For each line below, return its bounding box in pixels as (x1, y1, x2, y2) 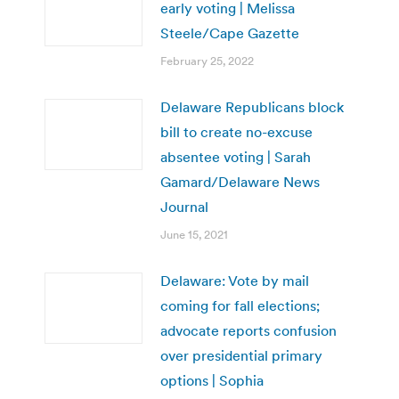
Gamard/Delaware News (160, 172, 320, 191)
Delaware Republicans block (160, 97, 344, 116)
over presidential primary (160, 346, 322, 364)
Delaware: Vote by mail (160, 271, 309, 289)
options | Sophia (160, 370, 264, 389)
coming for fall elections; (160, 296, 320, 314)
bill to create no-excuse (160, 122, 313, 141)
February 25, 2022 (160, 53, 254, 69)
